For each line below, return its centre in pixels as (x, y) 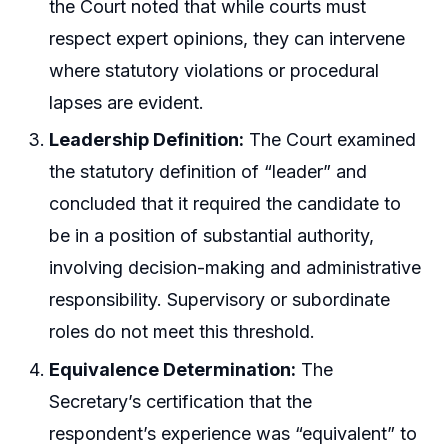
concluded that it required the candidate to (225, 204)
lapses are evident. (127, 102)
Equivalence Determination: (173, 369)
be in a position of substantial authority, (212, 236)
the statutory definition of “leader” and (208, 172)
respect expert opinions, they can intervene (227, 38)
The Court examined (330, 140)
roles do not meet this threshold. (182, 332)
